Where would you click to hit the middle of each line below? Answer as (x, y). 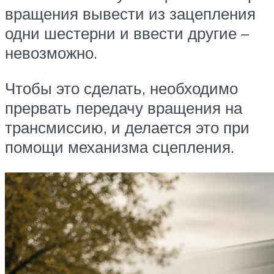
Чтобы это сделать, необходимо (121, 88)
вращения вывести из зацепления (130, 14)
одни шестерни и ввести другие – (127, 33)
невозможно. (51, 53)
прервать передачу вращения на (124, 108)
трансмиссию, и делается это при (127, 128)
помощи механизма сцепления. (120, 147)
